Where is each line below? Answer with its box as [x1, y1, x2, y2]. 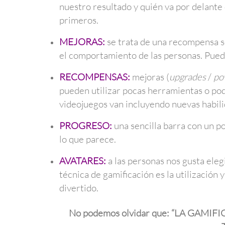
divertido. [59, 182, 98, 194]
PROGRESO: [59, 120, 112, 132]
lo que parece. [59, 134, 116, 145]
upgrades [169, 71, 206, 83]
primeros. [59, 15, 98, 26]
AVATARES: [59, 155, 106, 167]
